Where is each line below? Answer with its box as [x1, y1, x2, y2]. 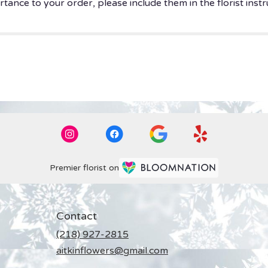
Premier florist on [50, 163, 119, 173]
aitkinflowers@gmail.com [56, 244, 168, 257]
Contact [56, 209, 97, 223]
